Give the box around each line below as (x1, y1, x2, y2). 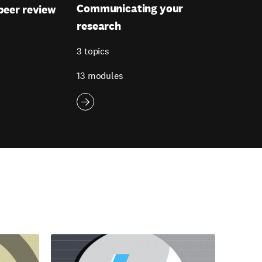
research (77, 19, 121, 33)
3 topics (77, 45, 109, 58)
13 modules (77, 70, 123, 82)
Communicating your (77, 1, 184, 16)
